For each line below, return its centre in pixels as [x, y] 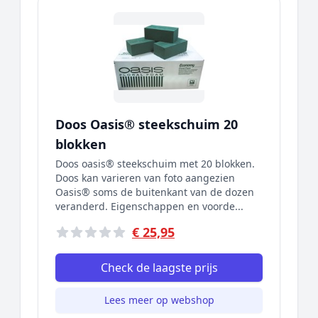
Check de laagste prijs [159, 268]
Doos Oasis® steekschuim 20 [147, 124]
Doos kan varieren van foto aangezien [145, 178]
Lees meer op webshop [159, 300]
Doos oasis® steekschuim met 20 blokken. [155, 164]
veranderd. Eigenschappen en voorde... [149, 206]
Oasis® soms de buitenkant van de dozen [155, 192]
